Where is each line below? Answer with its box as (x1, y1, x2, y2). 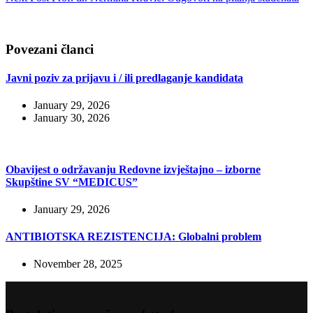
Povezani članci (6, 41, 94, 57)
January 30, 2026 (34, 112, 110, 124)
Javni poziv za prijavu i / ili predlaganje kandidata (6, 72, 243, 85)
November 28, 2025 (34, 258, 122, 270)
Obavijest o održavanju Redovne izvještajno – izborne (6, 163, 261, 175)
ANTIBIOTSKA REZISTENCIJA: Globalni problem (6, 231, 261, 243)
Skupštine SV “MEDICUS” (6, 175, 138, 188)
